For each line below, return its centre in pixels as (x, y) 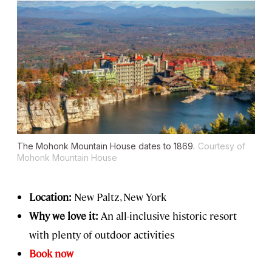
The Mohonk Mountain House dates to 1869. (106, 146)
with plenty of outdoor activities (102, 235)
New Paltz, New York (119, 197)
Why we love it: (64, 216)
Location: (50, 197)
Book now (51, 253)
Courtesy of (222, 146)
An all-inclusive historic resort (168, 216)
